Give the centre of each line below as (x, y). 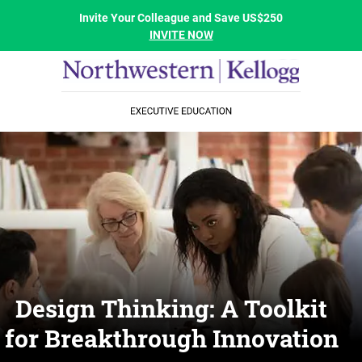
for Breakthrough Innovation (171, 338)
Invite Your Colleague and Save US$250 (181, 18)
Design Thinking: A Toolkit (171, 308)
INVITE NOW (181, 35)
